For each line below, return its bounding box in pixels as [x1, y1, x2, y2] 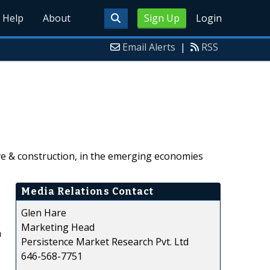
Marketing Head [21, 220, 95, 234]
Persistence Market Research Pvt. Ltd [21, 234, 189, 248]
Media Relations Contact [21, 185, 154, 197]
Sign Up [143, 11, 180, 25]
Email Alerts [122, 40, 175, 54]
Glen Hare [21, 206, 66, 219]
